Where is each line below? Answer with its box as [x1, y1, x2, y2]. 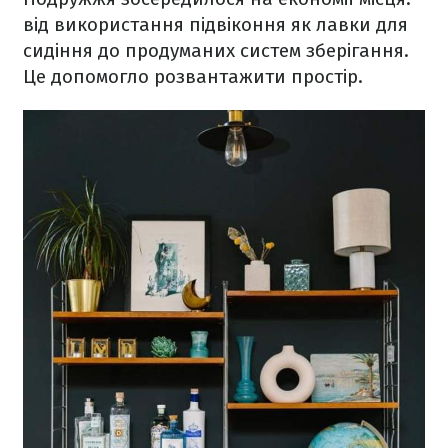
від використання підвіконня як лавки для [23, 12, 408, 36]
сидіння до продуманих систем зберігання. [23, 38, 409, 62]
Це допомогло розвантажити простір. [23, 64, 368, 88]
